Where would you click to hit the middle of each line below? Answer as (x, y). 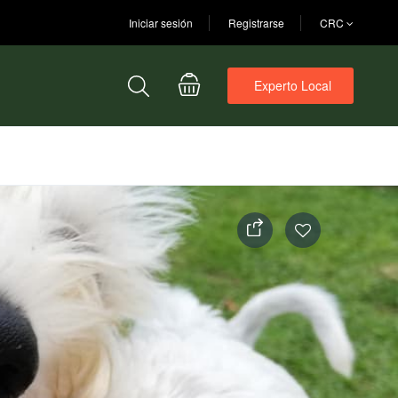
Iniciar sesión (161, 22)
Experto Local (293, 85)
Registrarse (256, 22)
